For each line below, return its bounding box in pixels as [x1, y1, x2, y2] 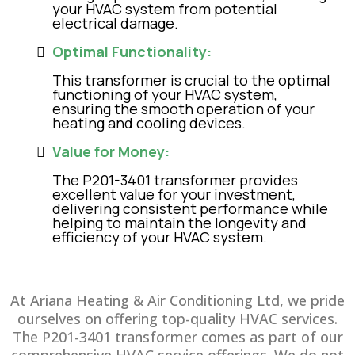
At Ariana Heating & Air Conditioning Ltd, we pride [10, 291, 345, 310]
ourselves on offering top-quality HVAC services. [17, 309, 338, 328]
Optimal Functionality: [52, 42, 212, 61]
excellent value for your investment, [52, 185, 296, 204]
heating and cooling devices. [52, 113, 246, 132]
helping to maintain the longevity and [52, 213, 307, 232]
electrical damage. [52, 13, 178, 32]
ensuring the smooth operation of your [52, 99, 315, 118]
